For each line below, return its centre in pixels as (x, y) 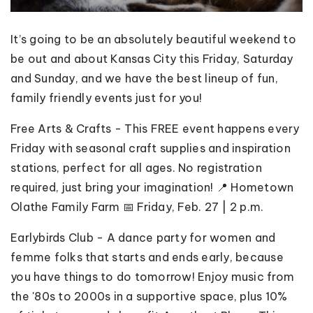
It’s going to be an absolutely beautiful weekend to (153, 39)
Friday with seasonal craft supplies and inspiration (151, 148)
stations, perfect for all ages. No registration (136, 168)
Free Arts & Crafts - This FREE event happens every (155, 129)
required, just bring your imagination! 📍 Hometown (152, 188)
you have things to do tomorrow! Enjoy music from (152, 277)
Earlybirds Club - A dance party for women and (143, 238)
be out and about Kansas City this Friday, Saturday (152, 59)
